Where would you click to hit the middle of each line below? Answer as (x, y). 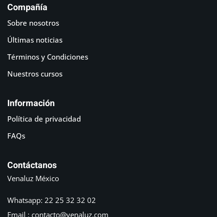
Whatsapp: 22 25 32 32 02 (52, 200)
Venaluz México (33, 178)
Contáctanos (32, 165)
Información (31, 103)
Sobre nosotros (33, 23)
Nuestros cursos (35, 73)
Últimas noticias (35, 39)
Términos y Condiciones (48, 56)
